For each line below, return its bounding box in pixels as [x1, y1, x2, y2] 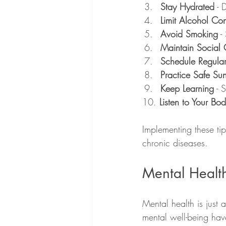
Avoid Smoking [160, 27, 218, 40]
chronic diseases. [142, 136, 208, 149]
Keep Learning [160, 82, 214, 94]
